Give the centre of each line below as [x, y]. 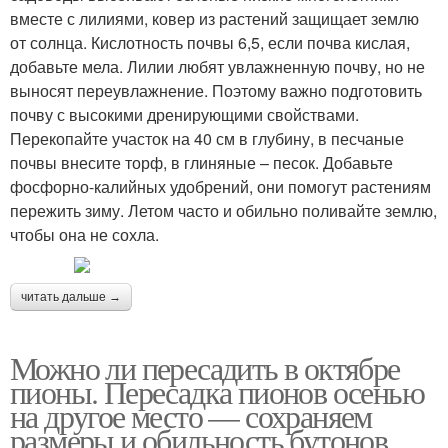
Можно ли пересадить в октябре [205, 368]
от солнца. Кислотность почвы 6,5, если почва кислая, [210, 43]
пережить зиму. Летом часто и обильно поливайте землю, [223, 211]
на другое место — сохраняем [191, 416]
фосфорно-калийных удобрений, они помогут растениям [220, 187]
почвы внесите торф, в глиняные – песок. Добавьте [201, 163]
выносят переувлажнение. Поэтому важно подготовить [216, 91]
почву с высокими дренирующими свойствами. [184, 115]
